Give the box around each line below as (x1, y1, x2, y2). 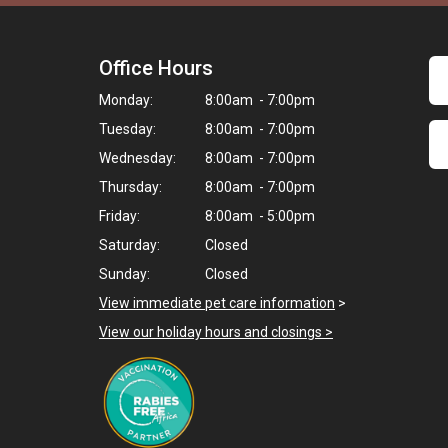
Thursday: (99, 179, 162, 195)
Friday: (99, 208, 140, 224)
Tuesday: (99, 121, 156, 137)
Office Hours (99, 56, 213, 80)
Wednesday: (99, 150, 176, 166)
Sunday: (99, 266, 150, 282)
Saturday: (99, 237, 160, 253)
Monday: (99, 92, 153, 108)
